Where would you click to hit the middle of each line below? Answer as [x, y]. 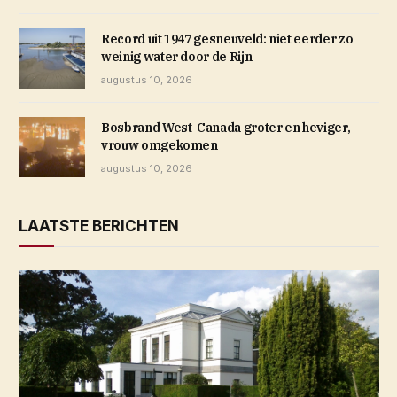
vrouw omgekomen [160, 145]
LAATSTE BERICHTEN [99, 226]
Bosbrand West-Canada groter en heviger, [226, 127]
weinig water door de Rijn [177, 56]
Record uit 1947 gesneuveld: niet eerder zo [227, 39]
